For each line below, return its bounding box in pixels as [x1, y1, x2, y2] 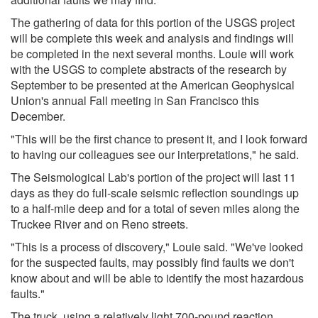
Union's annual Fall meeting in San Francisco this [11, 92, 259, 109]
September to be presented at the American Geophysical [11, 76, 295, 93]
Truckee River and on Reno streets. [11, 215, 188, 232]
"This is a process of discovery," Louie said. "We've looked [11, 238, 303, 255]
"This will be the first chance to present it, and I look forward [11, 130, 307, 147]
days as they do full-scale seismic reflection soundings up [11, 184, 299, 201]
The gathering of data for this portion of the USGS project [11, 13, 295, 31]
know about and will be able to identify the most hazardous [11, 269, 304, 286]
